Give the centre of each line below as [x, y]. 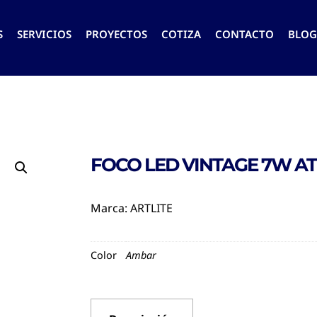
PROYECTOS [116, 34]
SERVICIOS [44, 34]
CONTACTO [244, 34]
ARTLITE [151, 208]
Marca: [110, 208]
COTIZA [181, 34]
